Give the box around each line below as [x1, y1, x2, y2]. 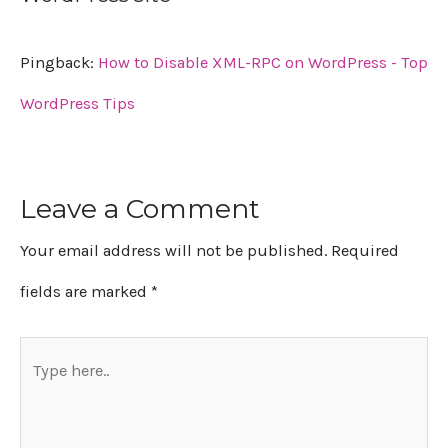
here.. [19, 387, 57, 407]
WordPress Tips [20, 93, 135, 113]
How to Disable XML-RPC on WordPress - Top [98, 52, 428, 72]
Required [331, 241, 399, 260]
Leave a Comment [20, 192, 260, 225]
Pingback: [20, 52, 98, 72]
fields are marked [20, 282, 151, 301]
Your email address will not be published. [20, 241, 327, 260]
